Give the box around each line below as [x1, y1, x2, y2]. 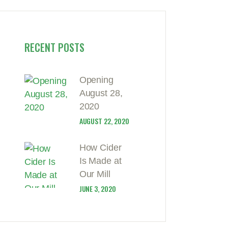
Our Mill [79, 169, 111, 180]
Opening [79, 75, 114, 85]
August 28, [79, 88, 123, 99]
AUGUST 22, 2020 [79, 116, 130, 127]
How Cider [79, 142, 122, 153]
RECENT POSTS [24, 40, 84, 55]
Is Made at [79, 156, 122, 166]
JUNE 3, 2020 [79, 183, 117, 194]
